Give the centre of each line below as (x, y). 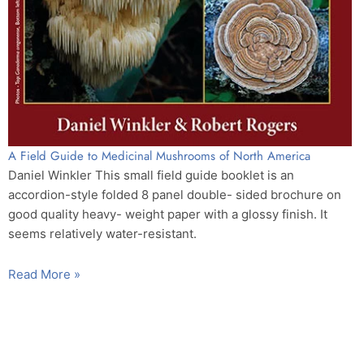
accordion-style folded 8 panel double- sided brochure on (175, 194)
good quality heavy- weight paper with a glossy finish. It (168, 214)
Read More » (44, 274)
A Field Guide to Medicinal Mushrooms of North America (159, 156)
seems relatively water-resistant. (102, 233)
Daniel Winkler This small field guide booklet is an (151, 175)
